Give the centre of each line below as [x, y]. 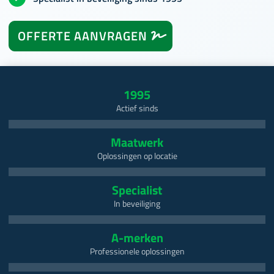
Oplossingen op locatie [137, 156]
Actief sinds [137, 109]
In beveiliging [137, 204]
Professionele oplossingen [137, 252]
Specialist [137, 190]
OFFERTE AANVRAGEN [83, 36]
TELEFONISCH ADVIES [81, 81]
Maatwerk [137, 143]
